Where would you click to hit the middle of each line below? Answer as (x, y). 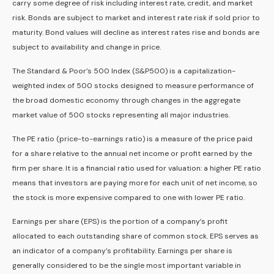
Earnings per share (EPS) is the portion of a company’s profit (120, 222)
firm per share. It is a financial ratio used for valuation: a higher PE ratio (137, 168)
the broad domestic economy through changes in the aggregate (126, 101)
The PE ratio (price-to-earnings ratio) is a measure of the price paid (132, 139)
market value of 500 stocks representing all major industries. (121, 115)
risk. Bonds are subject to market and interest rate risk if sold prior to (136, 18)
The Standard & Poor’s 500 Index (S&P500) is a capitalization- (124, 71)
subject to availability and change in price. (87, 47)
